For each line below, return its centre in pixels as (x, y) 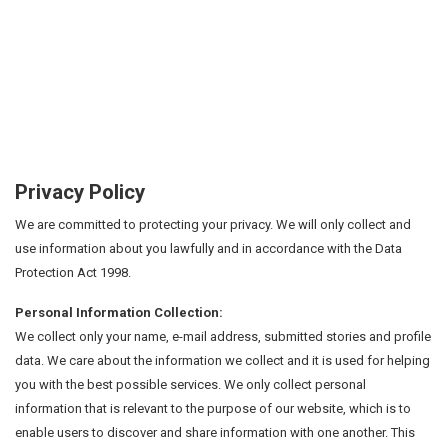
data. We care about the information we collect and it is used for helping (222, 360)
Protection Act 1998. (73, 272)
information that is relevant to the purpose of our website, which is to (213, 408)
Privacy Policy (80, 191)
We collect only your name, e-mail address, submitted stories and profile (223, 336)
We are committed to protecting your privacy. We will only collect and (213, 224)
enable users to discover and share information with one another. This (215, 432)
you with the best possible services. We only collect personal (190, 384)
